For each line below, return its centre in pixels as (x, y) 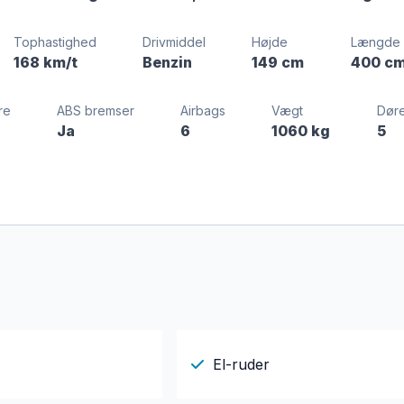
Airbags (203, 110)
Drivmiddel (174, 42)
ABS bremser (95, 110)
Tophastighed (55, 42)
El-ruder (241, 364)
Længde (375, 42)
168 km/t (46, 62)
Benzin (168, 62)
